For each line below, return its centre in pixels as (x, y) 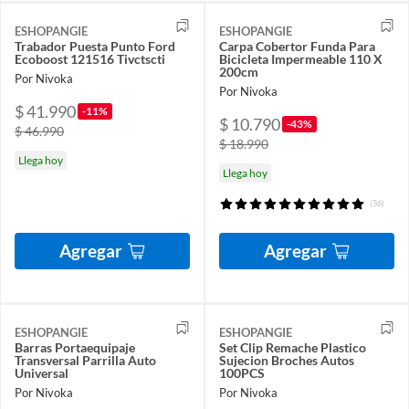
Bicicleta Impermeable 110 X (301, 58)
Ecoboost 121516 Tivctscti (90, 58)
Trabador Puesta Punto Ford (95, 46)
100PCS (242, 372)
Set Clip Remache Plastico (293, 347)
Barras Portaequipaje (75, 347)
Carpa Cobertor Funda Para (297, 46)
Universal (42, 372)
